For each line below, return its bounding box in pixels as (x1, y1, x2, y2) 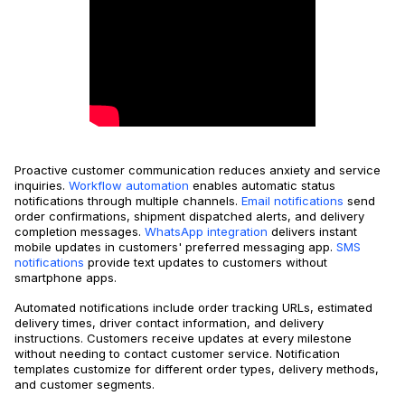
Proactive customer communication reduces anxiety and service (14, 163, 381, 178)
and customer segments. (14, 377, 155, 392)
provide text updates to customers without (84, 255, 327, 270)
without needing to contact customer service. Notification (14, 346, 340, 362)
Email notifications (238, 193, 344, 209)
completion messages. (14, 224, 141, 240)
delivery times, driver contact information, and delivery (14, 316, 324, 331)
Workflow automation (65, 178, 189, 193)
